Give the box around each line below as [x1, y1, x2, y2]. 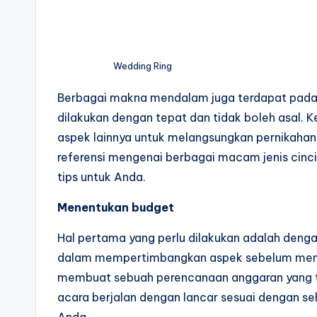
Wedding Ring [113, 59, 172, 71]
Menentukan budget [57, 200, 174, 214]
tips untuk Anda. [57, 169, 146, 184]
